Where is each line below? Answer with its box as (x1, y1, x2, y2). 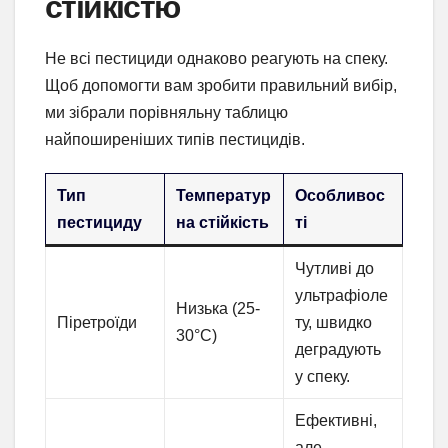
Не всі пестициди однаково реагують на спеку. (45, 50, 388, 68)
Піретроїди (57, 314, 138, 332)
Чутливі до (295, 260, 375, 278)
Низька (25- (176, 300, 261, 318)
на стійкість (176, 214, 270, 232)
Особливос (295, 187, 386, 205)
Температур (176, 187, 272, 205)
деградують (295, 341, 382, 359)
